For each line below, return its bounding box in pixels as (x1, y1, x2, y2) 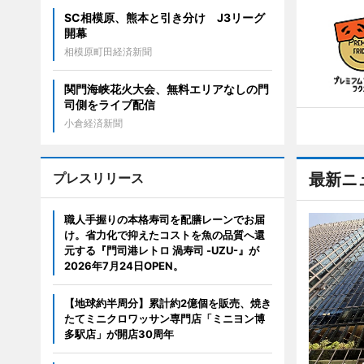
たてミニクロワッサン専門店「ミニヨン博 (63, 312, 265, 326)
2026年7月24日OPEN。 (63, 259, 184, 273)
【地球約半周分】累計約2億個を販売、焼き (63, 297, 271, 310)
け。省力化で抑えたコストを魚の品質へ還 (63, 228, 265, 242)
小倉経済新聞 (63, 117, 123, 130)
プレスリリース (52, 170, 144, 187)
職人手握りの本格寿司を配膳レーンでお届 (63, 213, 265, 227)
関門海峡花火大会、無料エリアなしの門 (63, 82, 269, 97)
